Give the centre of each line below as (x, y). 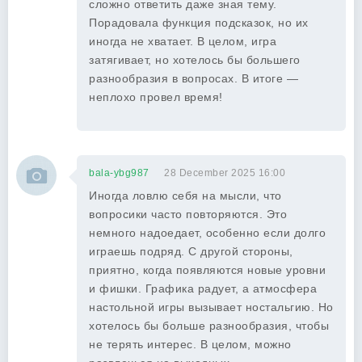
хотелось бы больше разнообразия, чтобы (209, 326)
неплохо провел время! (156, 97)
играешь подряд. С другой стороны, (191, 251)
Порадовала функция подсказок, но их (199, 23)
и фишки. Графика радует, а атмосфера (203, 288)
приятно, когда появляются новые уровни (207, 270)
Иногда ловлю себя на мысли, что (185, 196)
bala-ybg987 (119, 173)
